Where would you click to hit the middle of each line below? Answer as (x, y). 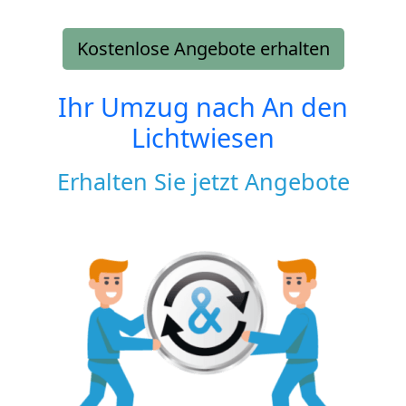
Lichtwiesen (203, 137)
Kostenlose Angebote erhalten (203, 48)
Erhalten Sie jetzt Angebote (203, 181)
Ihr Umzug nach (160, 106)
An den (305, 106)
